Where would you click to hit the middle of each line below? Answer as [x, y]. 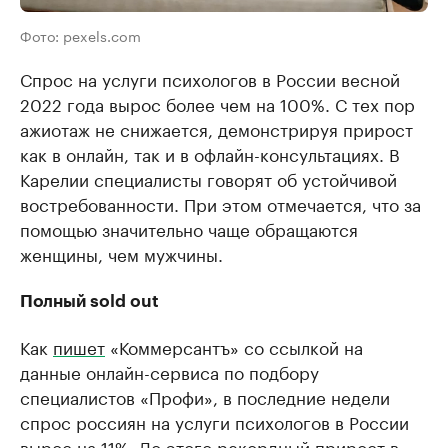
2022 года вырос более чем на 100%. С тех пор [217, 103]
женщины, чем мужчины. [121, 253]
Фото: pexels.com [80, 35]
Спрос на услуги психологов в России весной [210, 78]
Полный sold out [89, 302]
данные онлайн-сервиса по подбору [169, 371]
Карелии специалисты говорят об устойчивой [208, 178]
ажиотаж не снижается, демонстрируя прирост [216, 128]
